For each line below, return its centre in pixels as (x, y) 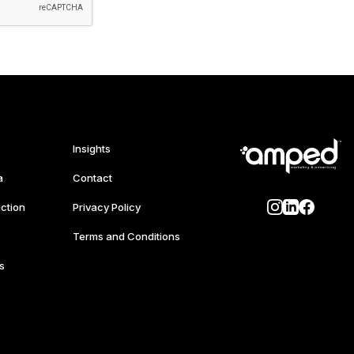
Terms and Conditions (126, 236)
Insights (91, 149)
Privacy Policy (106, 207)
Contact (92, 178)
